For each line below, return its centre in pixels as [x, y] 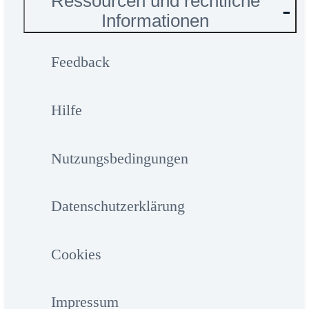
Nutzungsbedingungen [119, 158]
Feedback [80, 62]
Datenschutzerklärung [118, 206]
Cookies [76, 254]
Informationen [156, 21]
